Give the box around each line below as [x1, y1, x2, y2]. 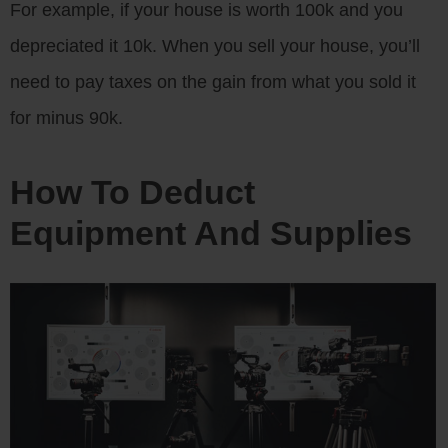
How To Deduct [10, 172, 255, 211]
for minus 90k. [10, 107, 123, 128]
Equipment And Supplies [10, 213, 412, 252]
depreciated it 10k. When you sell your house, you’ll [10, 35, 420, 56]
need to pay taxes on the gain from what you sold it [10, 71, 416, 92]
